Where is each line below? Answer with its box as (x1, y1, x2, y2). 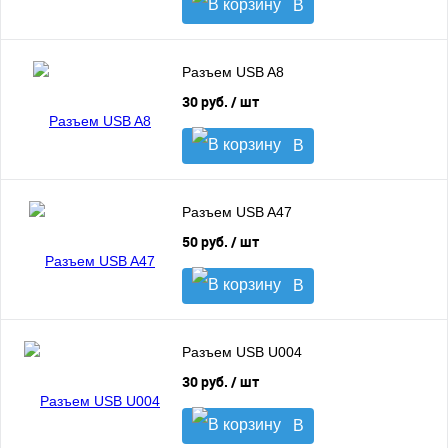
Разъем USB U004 (182, 344, 302, 361)
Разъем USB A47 (182, 204, 292, 221)
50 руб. (182, 232, 231, 251)
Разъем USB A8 (182, 64, 284, 81)
